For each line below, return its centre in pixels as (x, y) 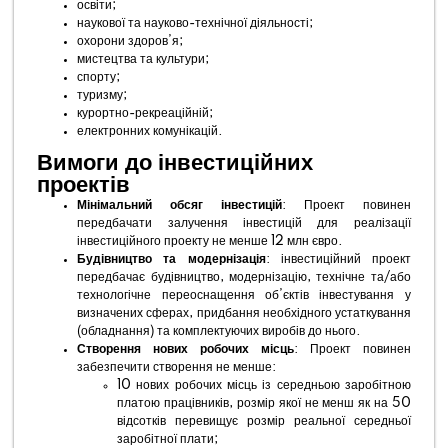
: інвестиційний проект (338, 259)
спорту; (99, 77)
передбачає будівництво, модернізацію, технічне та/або (244, 277)
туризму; (102, 95)
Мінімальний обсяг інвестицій (179, 205)
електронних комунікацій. (150, 131)
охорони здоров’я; (130, 41)
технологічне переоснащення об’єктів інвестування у (244, 295)
